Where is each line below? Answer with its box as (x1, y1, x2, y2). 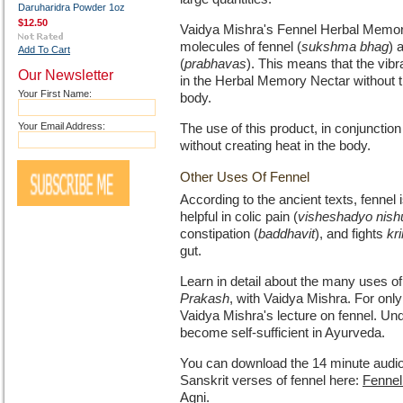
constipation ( (180, 227, 258, 241)
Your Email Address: (18, 121, 105, 131)
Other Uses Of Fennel (180, 170, 309, 184)
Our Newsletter (18, 67, 113, 83)
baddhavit (258, 227, 315, 241)
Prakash (180, 291, 229, 306)
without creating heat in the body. (180, 139, 371, 153)
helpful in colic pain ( (180, 210, 298, 224)
